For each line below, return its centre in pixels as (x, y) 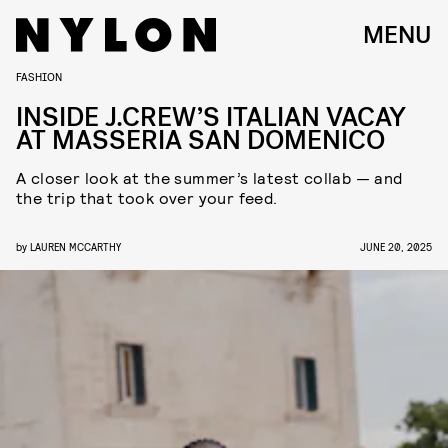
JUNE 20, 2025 (396, 246)
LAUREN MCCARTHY (75, 246)
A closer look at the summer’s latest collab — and (209, 177)
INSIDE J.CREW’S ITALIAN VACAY (211, 117)
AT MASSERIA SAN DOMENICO (200, 140)
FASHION (39, 76)
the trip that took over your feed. (147, 197)
